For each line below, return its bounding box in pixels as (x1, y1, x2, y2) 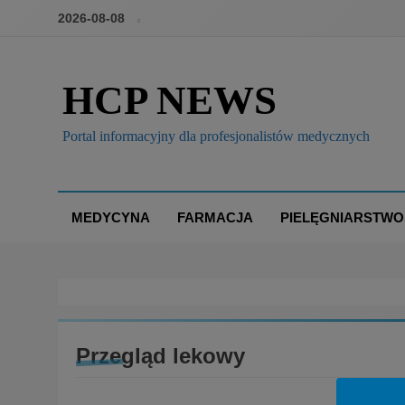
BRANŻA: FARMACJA (135, 373, 253, 388)
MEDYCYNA (71, 209, 150, 225)
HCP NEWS (62, 78, 277, 123)
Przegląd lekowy (76, 344, 245, 368)
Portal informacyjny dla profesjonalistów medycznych (62, 128, 370, 144)
